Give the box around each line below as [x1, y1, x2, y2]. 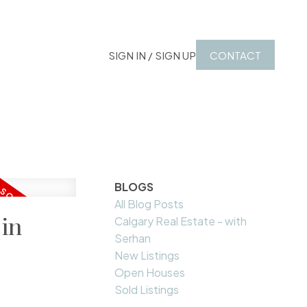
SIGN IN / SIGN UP [108, 48, 196, 62]
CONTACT [209, 48, 261, 62]
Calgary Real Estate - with [114, 214, 247, 229]
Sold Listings [114, 282, 180, 297]
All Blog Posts [114, 197, 184, 212]
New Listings [114, 248, 180, 263]
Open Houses [114, 265, 186, 280]
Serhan [114, 231, 151, 246]
